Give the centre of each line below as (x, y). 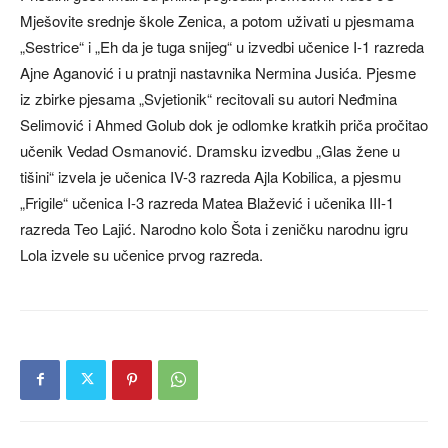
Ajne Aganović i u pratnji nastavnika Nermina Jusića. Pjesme (218, 72)
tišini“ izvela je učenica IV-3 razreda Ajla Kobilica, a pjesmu (210, 176)
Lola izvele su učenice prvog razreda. (141, 254)
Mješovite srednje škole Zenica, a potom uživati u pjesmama (217, 20)
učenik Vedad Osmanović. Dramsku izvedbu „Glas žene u (210, 150)
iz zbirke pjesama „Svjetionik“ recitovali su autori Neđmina (208, 98)
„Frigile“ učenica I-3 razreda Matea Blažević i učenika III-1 (207, 202)
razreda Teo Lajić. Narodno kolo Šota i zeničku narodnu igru (214, 228)
